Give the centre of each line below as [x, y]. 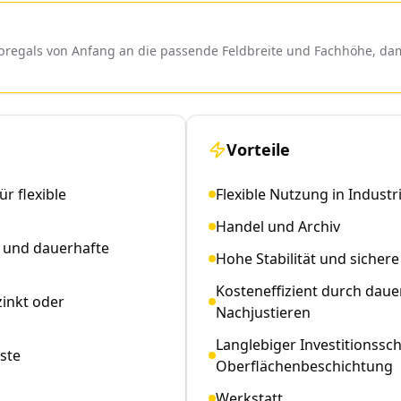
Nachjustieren [263, 312]
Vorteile [258, 149]
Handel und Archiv [278, 226]
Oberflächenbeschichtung [304, 366]
